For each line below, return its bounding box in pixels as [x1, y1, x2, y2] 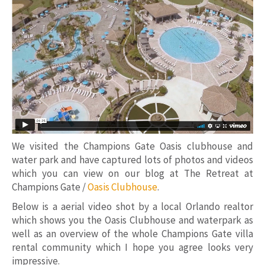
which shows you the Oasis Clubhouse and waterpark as [12, 214, 253, 227]
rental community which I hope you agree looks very [12, 241, 253, 254]
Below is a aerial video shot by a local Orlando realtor [12, 200, 253, 214]
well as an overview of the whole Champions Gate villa [12, 227, 253, 241]
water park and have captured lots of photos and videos [12, 153, 253, 167]
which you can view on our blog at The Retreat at [12, 167, 253, 180]
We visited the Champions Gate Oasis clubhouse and [12, 140, 253, 153]
